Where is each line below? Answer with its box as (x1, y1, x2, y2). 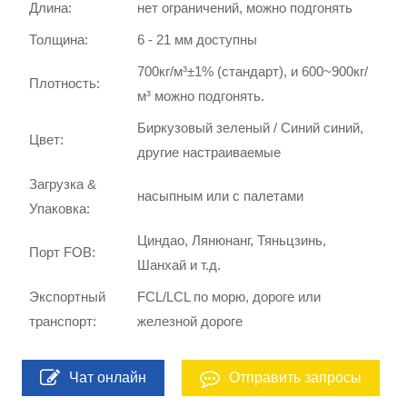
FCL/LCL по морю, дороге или (137, 288, 322, 304)
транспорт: (29, 313, 97, 329)
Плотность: (29, 74, 101, 91)
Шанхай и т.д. (137, 256, 222, 273)
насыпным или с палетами (137, 187, 304, 203)
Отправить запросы (229, 369, 362, 385)
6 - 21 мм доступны (137, 31, 258, 47)
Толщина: (29, 31, 89, 47)
